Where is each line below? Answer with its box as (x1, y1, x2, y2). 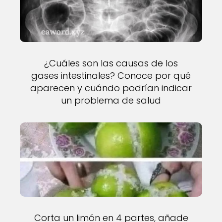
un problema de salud (61, 94, 161, 107)
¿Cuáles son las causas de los (44, 57, 178, 69)
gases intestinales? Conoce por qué (31, 69, 191, 82)
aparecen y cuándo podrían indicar (30, 82, 192, 94)
